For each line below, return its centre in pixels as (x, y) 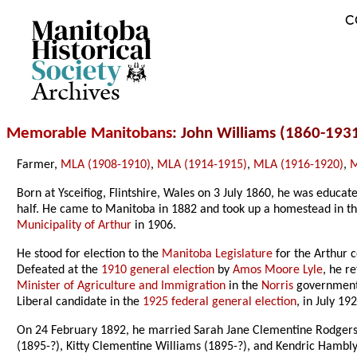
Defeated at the (59, 271)
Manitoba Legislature (218, 255)
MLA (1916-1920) (299, 165)
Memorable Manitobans (89, 134)
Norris (278, 286)
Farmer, (39, 165)
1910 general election (158, 271)
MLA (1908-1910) (106, 165)
